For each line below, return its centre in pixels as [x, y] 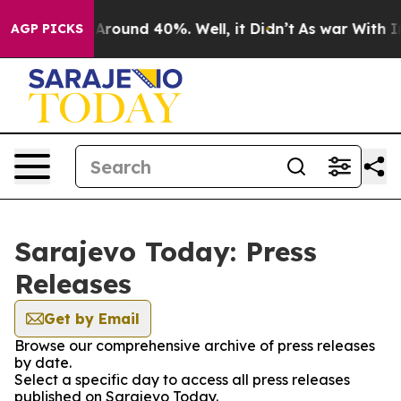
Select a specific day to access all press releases [182, 380]
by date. [43, 363]
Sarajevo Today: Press [166, 252]
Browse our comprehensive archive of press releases [195, 346]
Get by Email [92, 319]
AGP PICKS [47, 29]
